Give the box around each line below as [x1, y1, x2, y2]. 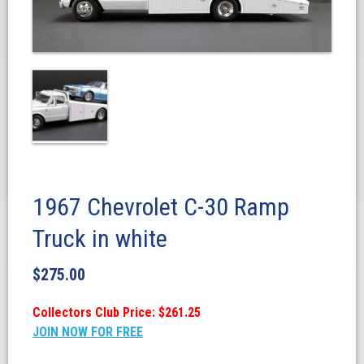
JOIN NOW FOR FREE [32, 323, 143, 340]
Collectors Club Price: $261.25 [32, 304, 201, 320]
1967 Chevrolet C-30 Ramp [32, 192, 289, 221]
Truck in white [32, 223, 167, 253]
